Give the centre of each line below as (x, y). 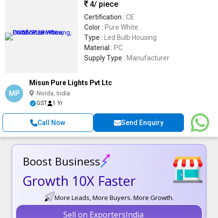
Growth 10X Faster (79, 181)
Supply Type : (105, 58)
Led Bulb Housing (130, 37)
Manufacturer (148, 58)
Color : (94, 27)
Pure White (121, 27)
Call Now (52, 123)
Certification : (105, 17)
